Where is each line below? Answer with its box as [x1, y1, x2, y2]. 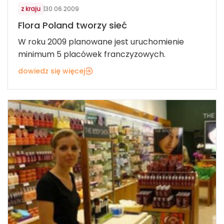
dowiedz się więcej [18, 66, 85, 76]
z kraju [21, 4, 40, 13]
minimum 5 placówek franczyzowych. [18, 48, 165, 60]
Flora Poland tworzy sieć [18, 19, 127, 32]
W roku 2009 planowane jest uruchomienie [18, 36, 184, 48]
